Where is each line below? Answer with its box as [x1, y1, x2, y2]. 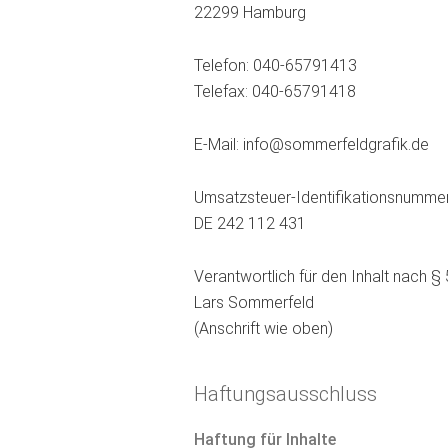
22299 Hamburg [193, 3, 306, 23]
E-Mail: [193, 135, 243, 155]
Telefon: [193, 56, 253, 76]
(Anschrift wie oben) [193, 318, 333, 338]
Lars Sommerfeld [193, 292, 314, 312]
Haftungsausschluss [193, 381, 377, 406]
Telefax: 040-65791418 [193, 82, 356, 102]
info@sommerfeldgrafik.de [242, 135, 429, 155]
